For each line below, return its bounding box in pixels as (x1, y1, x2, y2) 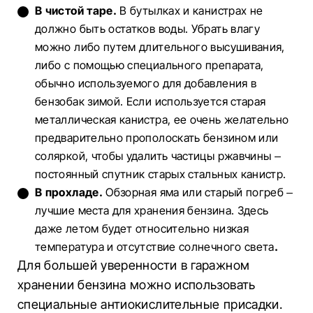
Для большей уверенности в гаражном (17, 258, 250, 272)
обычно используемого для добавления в (35, 76, 257, 90)
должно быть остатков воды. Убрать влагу (35, 22, 261, 36)
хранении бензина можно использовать (17, 277, 256, 292)
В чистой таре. (35, 3, 120, 17)
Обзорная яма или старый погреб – (105, 185, 293, 199)
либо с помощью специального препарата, (35, 58, 264, 72)
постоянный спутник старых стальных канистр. (35, 167, 286, 181)
